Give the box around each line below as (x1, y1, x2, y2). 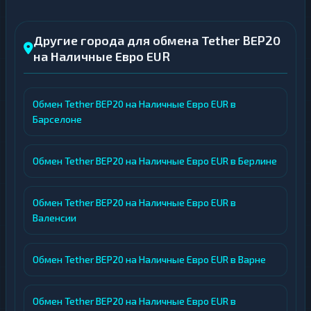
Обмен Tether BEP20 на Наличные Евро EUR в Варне (33, 253, 266, 265)
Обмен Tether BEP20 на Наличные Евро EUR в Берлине (33, 155, 277, 167)
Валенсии (33, 212, 76, 224)
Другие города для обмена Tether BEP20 (33, 33, 280, 48)
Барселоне (33, 113, 82, 125)
